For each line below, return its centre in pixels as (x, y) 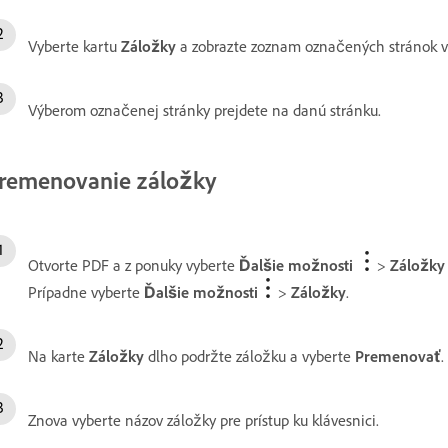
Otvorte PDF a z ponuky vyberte (133, 265)
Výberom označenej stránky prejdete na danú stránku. (204, 110)
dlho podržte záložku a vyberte (249, 356)
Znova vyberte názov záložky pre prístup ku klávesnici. (203, 420)
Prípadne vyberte (86, 292)
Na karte (58, 356)
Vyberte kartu (74, 46)
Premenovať (398, 356)
